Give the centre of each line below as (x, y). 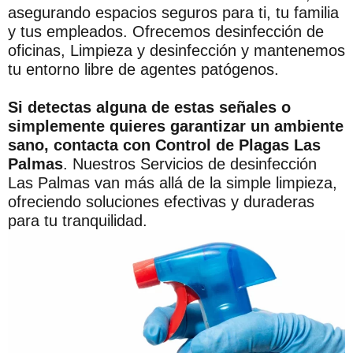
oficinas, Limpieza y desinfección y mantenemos (176, 50)
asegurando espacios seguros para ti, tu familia (173, 12)
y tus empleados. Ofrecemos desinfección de (166, 31)
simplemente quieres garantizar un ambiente (176, 126)
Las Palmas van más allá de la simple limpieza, (173, 182)
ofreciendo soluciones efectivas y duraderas (161, 201)
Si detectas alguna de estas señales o (149, 107)
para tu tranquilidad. (78, 220)
